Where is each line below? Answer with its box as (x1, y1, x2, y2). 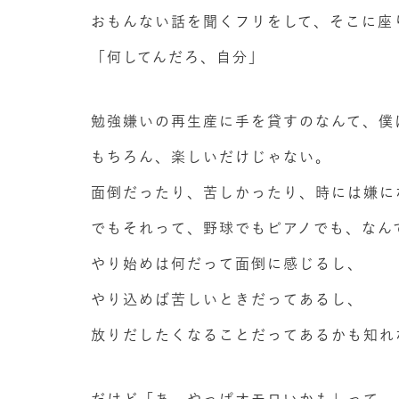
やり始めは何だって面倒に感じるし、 (91, 256, 363, 271)
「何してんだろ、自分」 (91, 50, 265, 64)
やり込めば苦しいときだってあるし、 (91, 292, 363, 306)
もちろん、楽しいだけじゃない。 (91, 150, 331, 164)
